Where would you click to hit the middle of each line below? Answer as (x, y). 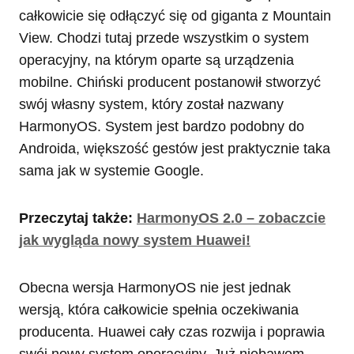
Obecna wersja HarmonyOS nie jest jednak (155, 288)
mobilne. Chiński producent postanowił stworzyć (170, 83)
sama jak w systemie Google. (111, 171)
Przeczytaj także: (78, 218)
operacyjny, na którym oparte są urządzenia (156, 60)
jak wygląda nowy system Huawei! (135, 241)
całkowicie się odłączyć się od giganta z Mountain (175, 16)
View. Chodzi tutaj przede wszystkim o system (164, 38)
